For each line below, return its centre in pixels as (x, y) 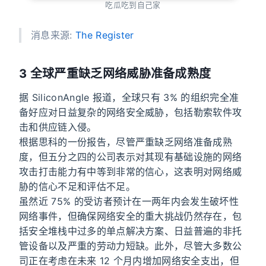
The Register (104, 35)
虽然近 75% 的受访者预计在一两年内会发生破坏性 (129, 201)
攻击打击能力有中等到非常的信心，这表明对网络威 (131, 171)
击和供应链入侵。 (58, 127)
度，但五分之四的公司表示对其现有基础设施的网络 (131, 156)
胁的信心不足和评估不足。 (77, 186)
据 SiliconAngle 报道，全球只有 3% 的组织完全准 (129, 97)
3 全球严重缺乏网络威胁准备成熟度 (115, 73)
